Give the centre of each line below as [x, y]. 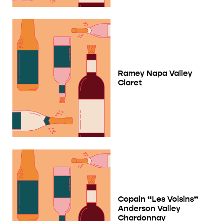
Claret [130, 83]
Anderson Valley [149, 208]
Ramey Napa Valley [155, 74]
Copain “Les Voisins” [158, 199]
